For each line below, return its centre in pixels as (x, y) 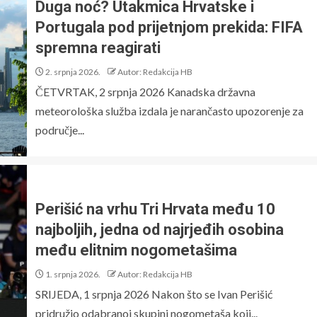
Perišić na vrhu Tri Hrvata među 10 (155, 209)
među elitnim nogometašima (136, 250)
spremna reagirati (98, 48)
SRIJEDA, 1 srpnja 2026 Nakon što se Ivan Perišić (154, 294)
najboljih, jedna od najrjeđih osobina (160, 229)
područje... (60, 130)
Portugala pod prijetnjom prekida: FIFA (169, 27)
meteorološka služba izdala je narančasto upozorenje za (169, 111)
